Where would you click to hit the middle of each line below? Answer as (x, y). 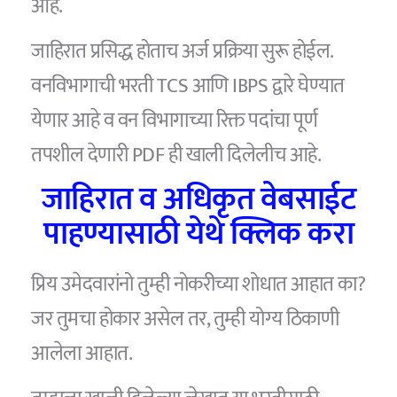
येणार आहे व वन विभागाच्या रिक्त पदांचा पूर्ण (175, 120)
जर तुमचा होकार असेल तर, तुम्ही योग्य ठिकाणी (185, 319)
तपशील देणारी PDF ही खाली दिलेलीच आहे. (176, 155)
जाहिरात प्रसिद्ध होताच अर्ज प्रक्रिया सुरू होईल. (182, 51)
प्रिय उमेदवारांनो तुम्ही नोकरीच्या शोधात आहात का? (198, 285)
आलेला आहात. (82, 354)
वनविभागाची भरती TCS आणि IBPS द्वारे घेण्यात (188, 86)
